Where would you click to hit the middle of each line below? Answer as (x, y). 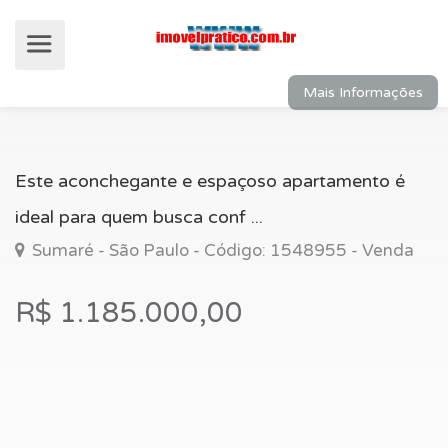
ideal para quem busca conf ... (139, 217)
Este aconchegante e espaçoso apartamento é (210, 181)
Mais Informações (363, 92)
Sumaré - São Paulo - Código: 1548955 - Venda (221, 250)
